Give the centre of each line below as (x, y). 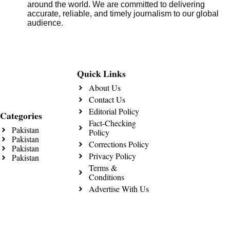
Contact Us (107, 100)
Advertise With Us (119, 189)
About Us (104, 88)
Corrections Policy (119, 144)
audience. (45, 23)
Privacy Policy (112, 156)
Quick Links (101, 74)
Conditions (106, 177)
